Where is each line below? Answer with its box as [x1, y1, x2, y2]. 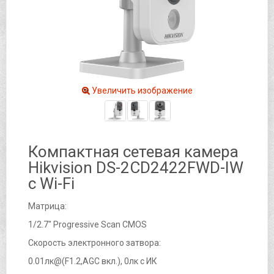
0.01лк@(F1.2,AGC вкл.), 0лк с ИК [28, 256, 157, 266]
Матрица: [28, 201, 67, 211]
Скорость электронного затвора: [28, 237, 161, 248]
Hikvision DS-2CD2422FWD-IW [28, 158, 243, 177]
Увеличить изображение [90, 85, 193, 95]
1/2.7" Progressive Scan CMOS [28, 219, 147, 229]
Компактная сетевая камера [28, 142, 239, 161]
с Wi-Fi [28, 174, 75, 193]
